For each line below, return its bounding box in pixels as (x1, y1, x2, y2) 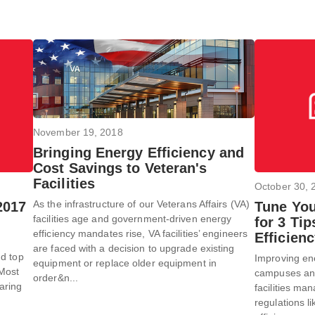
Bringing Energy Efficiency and (33, 145, 245, 161)
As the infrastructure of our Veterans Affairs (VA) (33, 198, 250, 210)
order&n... (33, 272, 78, 284)
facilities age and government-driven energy (33, 213, 232, 225)
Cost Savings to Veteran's (33, 160, 207, 176)
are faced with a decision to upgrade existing (33, 243, 235, 255)
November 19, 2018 (33, 127, 123, 139)
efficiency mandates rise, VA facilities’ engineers (33, 228, 248, 240)
